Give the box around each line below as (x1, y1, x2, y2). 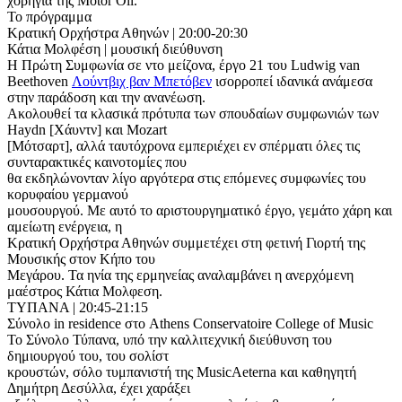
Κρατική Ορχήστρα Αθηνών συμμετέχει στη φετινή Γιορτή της (7, 234, 365, 250)
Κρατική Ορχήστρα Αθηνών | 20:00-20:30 (7, 24, 248, 40)
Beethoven (7, 73, 72, 89)
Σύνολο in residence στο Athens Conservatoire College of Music (7, 315, 373, 331)
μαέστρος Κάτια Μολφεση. (7, 283, 162, 299)
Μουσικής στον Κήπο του (7, 250, 155, 267)
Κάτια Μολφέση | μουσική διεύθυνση (7, 40, 223, 57)
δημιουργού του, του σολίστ (7, 347, 169, 363)
